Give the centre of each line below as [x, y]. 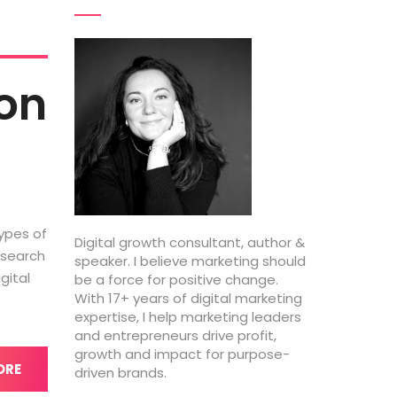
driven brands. [120, 373]
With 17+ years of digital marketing [188, 298]
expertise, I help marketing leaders [187, 317]
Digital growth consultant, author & [189, 242]
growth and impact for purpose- [182, 354]
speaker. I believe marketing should [190, 261]
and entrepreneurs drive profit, [175, 335]
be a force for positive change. [176, 280]
